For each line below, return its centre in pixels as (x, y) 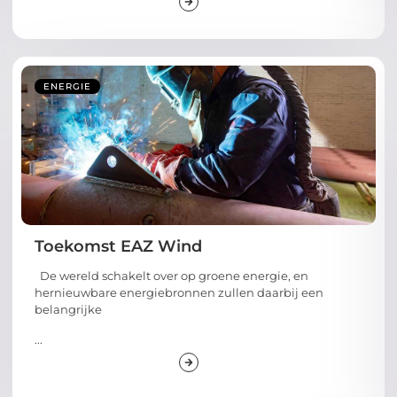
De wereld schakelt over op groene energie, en (171, 276)
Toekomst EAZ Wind (118, 247)
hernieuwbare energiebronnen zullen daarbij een (179, 293)
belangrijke (68, 310)
